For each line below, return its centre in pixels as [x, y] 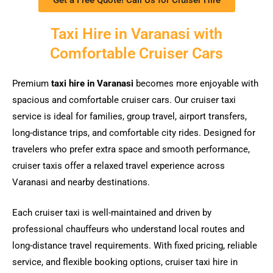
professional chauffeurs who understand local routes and [128, 229]
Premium [32, 83]
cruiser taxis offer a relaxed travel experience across [119, 165]
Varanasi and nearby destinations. [81, 182]
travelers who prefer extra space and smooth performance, [131, 149]
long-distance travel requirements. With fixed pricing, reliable [135, 245]
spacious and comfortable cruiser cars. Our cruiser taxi [124, 100]
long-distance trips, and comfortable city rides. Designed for [134, 133]
